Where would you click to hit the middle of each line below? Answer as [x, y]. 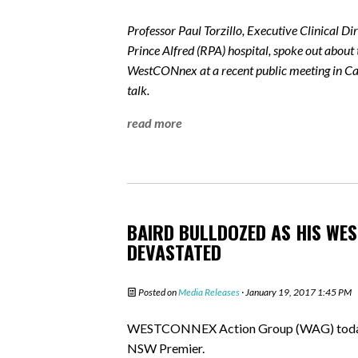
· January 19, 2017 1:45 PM [296, 292]
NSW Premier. [167, 348]
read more [155, 122]
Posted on [157, 292]
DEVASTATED [174, 251]
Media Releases [209, 292]
